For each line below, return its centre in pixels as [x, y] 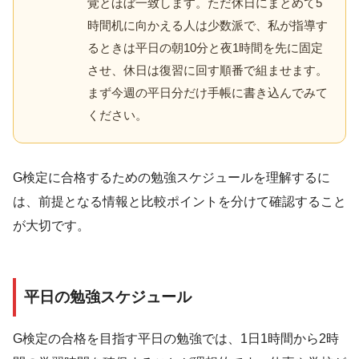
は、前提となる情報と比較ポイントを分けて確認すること [179, 201]
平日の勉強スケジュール [108, 296]
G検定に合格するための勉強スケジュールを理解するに [171, 177]
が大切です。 [51, 225]
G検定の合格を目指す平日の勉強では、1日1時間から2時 [176, 339]
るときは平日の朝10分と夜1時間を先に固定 [205, 47]
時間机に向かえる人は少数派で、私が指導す [208, 25]
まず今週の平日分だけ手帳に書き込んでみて [208, 92]
